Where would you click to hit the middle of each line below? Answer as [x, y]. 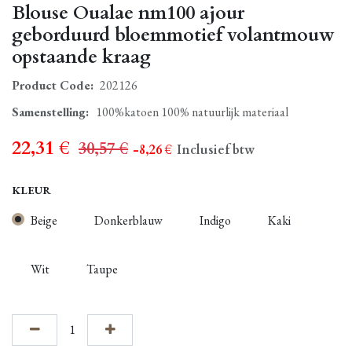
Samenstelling [49, 112]
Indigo [215, 220]
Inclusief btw [216, 150]
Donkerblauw [128, 220]
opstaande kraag [81, 57]
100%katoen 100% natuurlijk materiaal [192, 112]
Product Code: [53, 85]
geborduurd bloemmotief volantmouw [173, 35]
